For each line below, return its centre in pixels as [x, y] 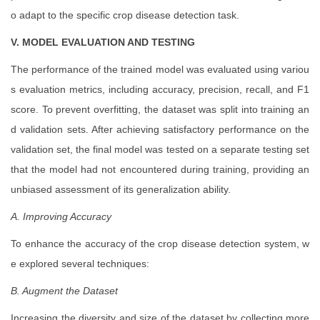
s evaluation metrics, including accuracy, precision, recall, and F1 [160, 90]
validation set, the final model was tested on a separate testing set [160, 150]
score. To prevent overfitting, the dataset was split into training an [160, 110]
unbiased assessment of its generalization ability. [121, 190]
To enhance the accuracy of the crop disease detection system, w [160, 244]
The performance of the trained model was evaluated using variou [160, 70]
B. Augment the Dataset [64, 291]
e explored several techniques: [80, 264]
